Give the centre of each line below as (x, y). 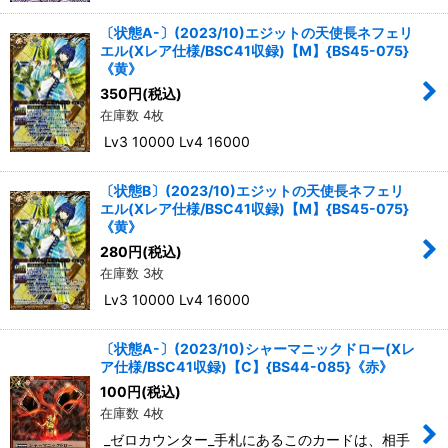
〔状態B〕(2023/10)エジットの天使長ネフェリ (252, 190)
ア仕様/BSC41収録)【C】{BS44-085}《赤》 (246, 366)
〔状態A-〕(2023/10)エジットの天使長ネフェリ (256, 32)
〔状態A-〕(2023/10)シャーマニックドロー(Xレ (257, 348)
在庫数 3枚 (132, 272)
